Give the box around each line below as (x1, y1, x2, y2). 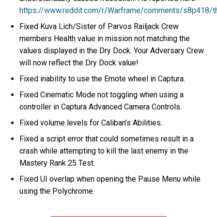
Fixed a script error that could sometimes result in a (19, 134, 194, 144)
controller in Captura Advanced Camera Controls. (19, 102, 184, 112)
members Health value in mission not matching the (19, 34, 190, 44)
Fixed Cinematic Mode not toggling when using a (19, 90, 184, 100)
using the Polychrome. (19, 186, 95, 196)
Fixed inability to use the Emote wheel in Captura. (19, 74, 187, 84)
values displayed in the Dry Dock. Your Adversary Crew (19, 46, 204, 56)
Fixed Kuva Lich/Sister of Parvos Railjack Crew (19, 22, 179, 31)
